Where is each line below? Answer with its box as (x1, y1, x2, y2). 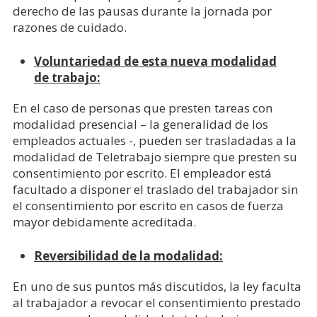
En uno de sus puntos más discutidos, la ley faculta (12, 278, 301, 294)
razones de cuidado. (12, 19, 127, 35)
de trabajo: (33, 69, 100, 86)
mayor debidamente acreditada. (12, 214, 196, 230)
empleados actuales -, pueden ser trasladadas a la (12, 132, 296, 149)
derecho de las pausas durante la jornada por (12, 3, 272, 19)
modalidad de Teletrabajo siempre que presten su (12, 149, 297, 165)
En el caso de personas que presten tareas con (12, 100, 273, 116)
